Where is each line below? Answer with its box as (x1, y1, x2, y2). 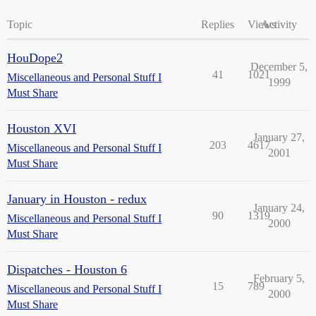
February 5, (253, 272, 305, 284)
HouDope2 (7, 51, 63, 65)
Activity (261, 18, 297, 30)
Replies (201, 18, 234, 30)
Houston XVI (7, 121, 76, 135)
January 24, (253, 202, 305, 214)
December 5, (250, 61, 308, 73)
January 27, (253, 131, 305, 143)
